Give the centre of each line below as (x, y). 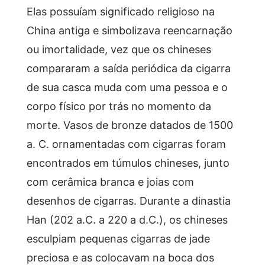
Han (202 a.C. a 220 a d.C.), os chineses (127, 219)
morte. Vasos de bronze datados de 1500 (130, 125)
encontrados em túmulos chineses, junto (128, 162)
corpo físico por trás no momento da (119, 106)
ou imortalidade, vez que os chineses (119, 49)
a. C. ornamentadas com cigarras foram (126, 143)
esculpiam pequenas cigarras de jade (118, 238)
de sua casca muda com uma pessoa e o (127, 87)
